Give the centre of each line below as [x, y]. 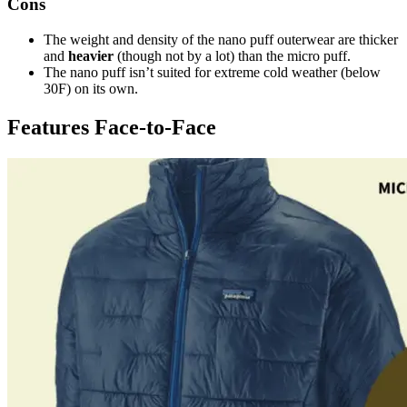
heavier [91, 56]
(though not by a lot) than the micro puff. [232, 56]
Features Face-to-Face [112, 128]
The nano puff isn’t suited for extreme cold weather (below [212, 73]
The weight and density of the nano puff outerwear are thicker [221, 40]
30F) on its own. [91, 89]
